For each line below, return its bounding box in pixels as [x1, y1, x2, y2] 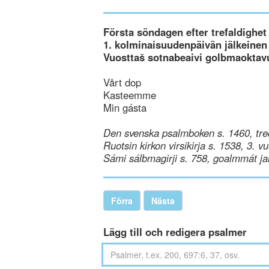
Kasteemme [103, 88, 156, 102]
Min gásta [103, 100, 147, 115]
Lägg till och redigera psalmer [103, 225, 247, 239]
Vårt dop [103, 75, 141, 89]
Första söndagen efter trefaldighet [103, 25, 267, 39]
